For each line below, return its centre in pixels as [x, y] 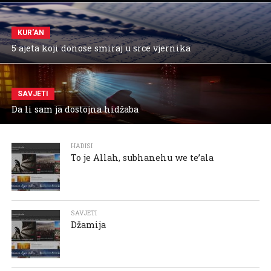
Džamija [89, 224]
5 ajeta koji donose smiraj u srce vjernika [101, 48]
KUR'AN [31, 32]
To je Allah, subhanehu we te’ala [142, 157]
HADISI [82, 145]
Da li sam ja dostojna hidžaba [75, 109]
